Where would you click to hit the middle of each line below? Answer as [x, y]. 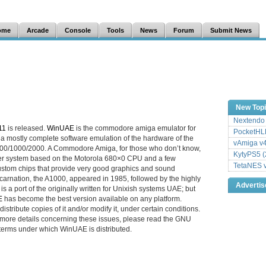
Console [78, 30]
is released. [26, 128]
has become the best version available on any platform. [92, 199]
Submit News [231, 30]
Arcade [38, 30]
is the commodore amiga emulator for [135, 128]
